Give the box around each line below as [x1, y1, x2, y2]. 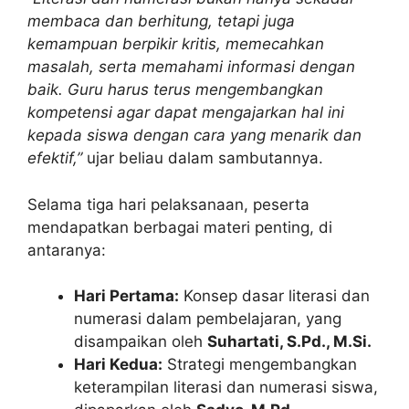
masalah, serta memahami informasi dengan [27, 58, 355, 77]
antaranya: [27, 240, 106, 259]
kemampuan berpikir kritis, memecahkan [27, 35, 324, 54]
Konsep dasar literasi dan [179, 287, 370, 306]
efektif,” [27, 149, 82, 168]
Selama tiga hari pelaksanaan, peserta [27, 194, 309, 214]
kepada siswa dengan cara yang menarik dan [27, 126, 362, 145]
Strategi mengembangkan [163, 355, 357, 374]
